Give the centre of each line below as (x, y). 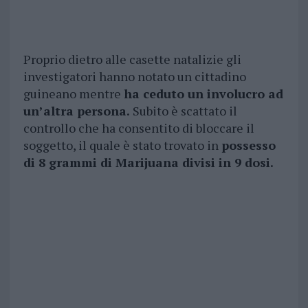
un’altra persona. (78, 111)
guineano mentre (73, 94)
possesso (248, 145)
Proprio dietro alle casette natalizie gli (132, 59)
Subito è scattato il (185, 111)
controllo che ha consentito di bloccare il (139, 128)
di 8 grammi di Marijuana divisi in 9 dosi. (148, 163)
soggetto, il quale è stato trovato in (122, 145)
